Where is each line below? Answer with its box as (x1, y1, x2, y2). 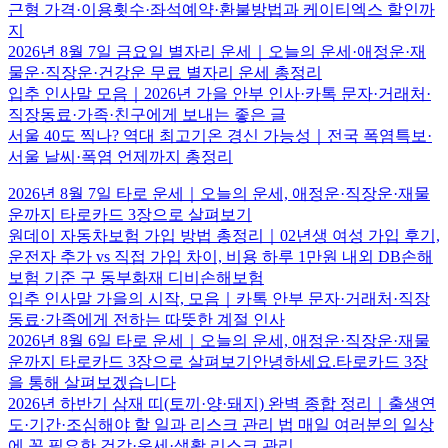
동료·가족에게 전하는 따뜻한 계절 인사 (8, 310, 285, 328)
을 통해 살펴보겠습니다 (8, 373, 176, 391)
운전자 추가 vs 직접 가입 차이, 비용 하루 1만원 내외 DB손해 (8, 247, 433, 265)
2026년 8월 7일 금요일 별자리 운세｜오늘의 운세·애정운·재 (8, 42, 426, 60)
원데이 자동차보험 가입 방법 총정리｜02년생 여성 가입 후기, (8, 226, 440, 244)
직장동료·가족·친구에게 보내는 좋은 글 (8, 105, 286, 123)
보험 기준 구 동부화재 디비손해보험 (8, 268, 264, 286)
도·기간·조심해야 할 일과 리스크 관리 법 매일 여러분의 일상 (8, 415, 434, 433)
